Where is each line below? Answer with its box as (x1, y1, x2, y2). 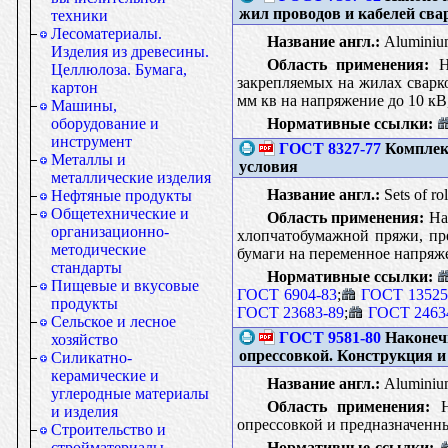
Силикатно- (51, 349, 132, 366)
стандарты (51, 259, 122, 276)
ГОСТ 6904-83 (236, 285, 337, 303)
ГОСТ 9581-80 (278, 328, 381, 346)
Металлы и (51, 151, 126, 168)
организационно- (51, 223, 169, 240)
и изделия (51, 403, 118, 420)
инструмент (51, 133, 132, 150)
